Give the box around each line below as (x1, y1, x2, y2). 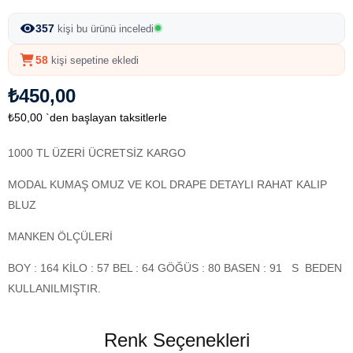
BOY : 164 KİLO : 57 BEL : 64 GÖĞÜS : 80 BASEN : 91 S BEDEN (8, 261, 342, 274)
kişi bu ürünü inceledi (54, 22, 154, 35)
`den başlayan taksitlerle (46, 110, 167, 124)
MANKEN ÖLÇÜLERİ (8, 229, 116, 243)
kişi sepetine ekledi (48, 54, 139, 66)
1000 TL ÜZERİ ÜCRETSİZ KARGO (8, 146, 186, 159)
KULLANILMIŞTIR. (8, 281, 101, 295)
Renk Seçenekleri (103, 329, 250, 351)
